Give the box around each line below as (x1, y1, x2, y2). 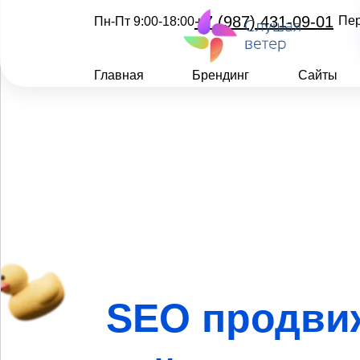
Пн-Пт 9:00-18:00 (94, 14, 194, 28)
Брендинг (192, 68, 250, 82)
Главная (94, 68, 144, 82)
